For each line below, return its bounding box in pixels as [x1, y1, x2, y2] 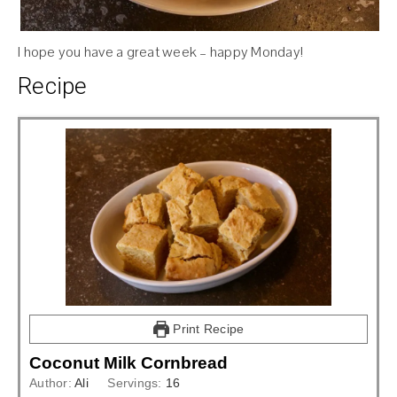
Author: [29, 376, 74, 391]
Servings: [107, 376, 166, 391]
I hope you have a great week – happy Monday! [18, 43, 303, 62]
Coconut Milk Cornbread [29, 354, 228, 373]
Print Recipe [169, 322, 245, 337]
